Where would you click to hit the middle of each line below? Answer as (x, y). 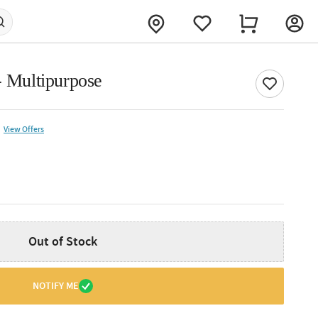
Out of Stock (62, 241)
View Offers (24, 130)
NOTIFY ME (55, 286)
